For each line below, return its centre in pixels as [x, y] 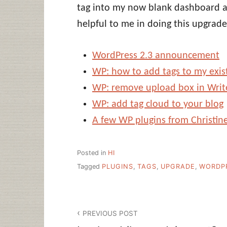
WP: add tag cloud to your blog [158, 104]
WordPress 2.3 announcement [156, 55]
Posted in [92, 153]
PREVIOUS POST [110, 213]
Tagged [89, 166]
